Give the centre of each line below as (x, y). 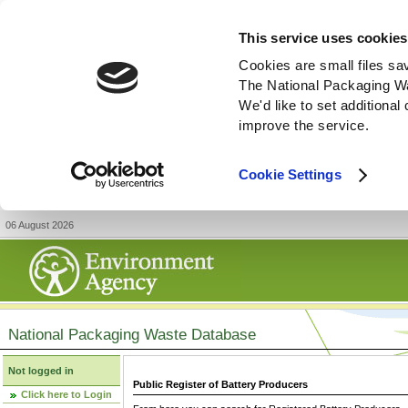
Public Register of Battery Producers (220, 385)
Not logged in (41, 371)
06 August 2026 (40, 225)
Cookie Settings (290, 175)
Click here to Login (66, 394)
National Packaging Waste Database (132, 334)
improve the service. (304, 126)
